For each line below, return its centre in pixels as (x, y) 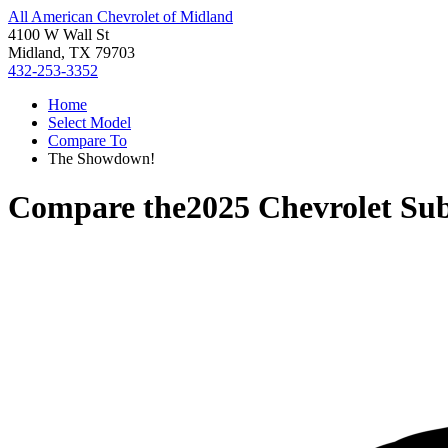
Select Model (89, 122)
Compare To (87, 140)
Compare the (97, 207)
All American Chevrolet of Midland (120, 16)
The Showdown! (101, 158)
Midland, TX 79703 (71, 52)
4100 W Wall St (58, 34)
